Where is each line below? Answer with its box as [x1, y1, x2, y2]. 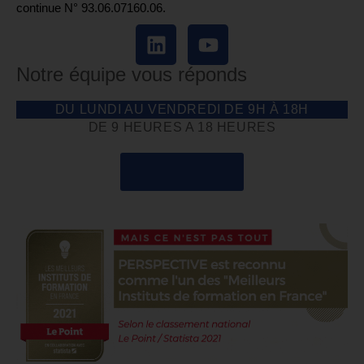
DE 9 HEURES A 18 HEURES [88, 120, 276, 135]
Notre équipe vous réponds [16, 63, 247, 86]
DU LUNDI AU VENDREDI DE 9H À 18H [54, 102, 310, 117]
